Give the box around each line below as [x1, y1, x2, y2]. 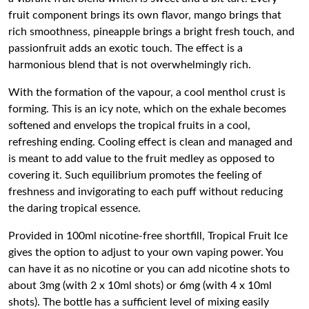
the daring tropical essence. [8, 203, 141, 214]
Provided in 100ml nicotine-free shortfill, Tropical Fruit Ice [8, 230, 288, 241]
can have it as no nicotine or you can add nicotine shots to [8, 263, 290, 275]
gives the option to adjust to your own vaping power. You [8, 247, 283, 258]
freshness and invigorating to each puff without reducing [8, 186, 283, 197]
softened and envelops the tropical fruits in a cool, [8, 120, 250, 131]
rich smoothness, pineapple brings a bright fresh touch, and [8, 26, 295, 37]
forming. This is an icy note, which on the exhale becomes [8, 103, 286, 114]
